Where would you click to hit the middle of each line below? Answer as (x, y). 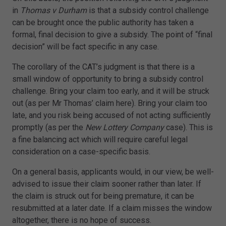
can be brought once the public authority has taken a (103, 23)
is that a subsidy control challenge (149, 11)
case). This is (189, 128)
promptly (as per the (49, 128)
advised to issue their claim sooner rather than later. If (107, 184)
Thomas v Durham (54, 11)
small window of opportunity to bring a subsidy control (108, 79)
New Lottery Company (126, 128)
